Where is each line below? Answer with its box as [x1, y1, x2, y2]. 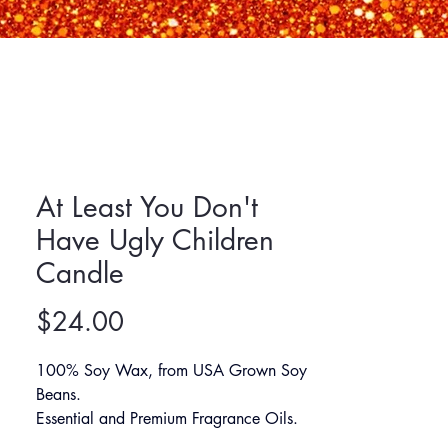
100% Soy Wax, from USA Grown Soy [36, 359, 312, 381]
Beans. [36, 383, 81, 405]
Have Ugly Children [36, 221, 274, 258]
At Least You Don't [36, 188, 258, 225]
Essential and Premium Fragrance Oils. [36, 407, 298, 429]
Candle [36, 254, 124, 291]
